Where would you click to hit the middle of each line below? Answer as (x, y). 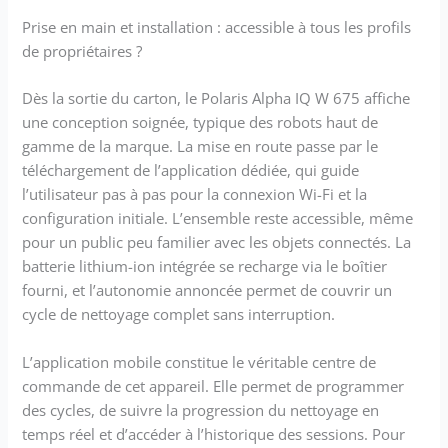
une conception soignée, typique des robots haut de (200, 122)
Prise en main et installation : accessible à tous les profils (217, 26)
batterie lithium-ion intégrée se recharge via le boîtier (205, 266)
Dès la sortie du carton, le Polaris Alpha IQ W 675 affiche (216, 98)
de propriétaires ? (82, 50)
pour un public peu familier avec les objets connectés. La (217, 242)
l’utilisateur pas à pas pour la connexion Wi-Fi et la (195, 194)
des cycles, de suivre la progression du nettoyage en (201, 409)
